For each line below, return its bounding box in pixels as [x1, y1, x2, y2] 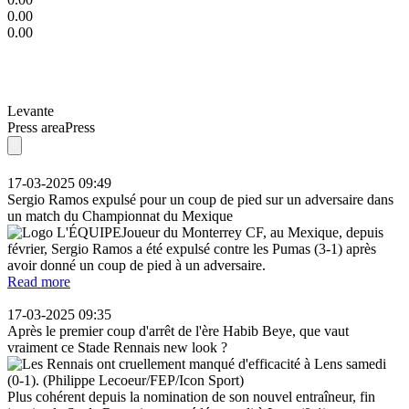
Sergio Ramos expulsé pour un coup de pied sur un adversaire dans [7, 191, 393, 207]
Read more [7, 273, 70, 289]
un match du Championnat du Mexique [7, 207, 233, 224]
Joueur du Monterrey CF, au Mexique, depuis [121, 224, 383, 240]
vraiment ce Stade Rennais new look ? [7, 339, 227, 355]
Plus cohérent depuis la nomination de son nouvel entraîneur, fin [7, 388, 375, 404]
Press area [7, 119, 65, 135]
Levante [7, 102, 54, 119]
